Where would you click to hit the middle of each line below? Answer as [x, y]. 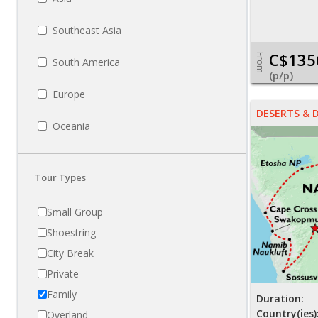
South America [86, 62]
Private [63, 274]
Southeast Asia [87, 31]
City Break [70, 253]
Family [62, 295]
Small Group [75, 212]
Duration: [280, 299]
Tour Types [60, 178]
